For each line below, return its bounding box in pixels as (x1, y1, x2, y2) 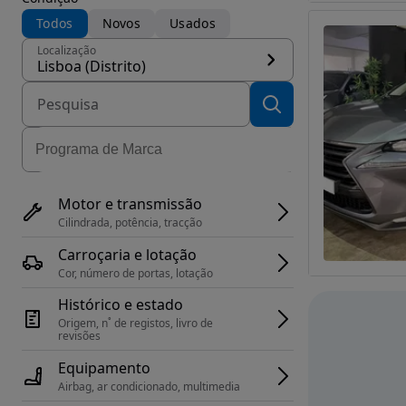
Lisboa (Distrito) (37, 56, 146, 76)
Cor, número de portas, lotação (58, 265, 213, 281)
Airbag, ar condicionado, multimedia (58, 378, 240, 394)
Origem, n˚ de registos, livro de (58, 315, 213, 331)
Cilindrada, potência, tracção (58, 214, 202, 230)
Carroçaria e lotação (58, 244, 197, 265)
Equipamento (58, 357, 150, 378)
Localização (37, 43, 96, 58)
